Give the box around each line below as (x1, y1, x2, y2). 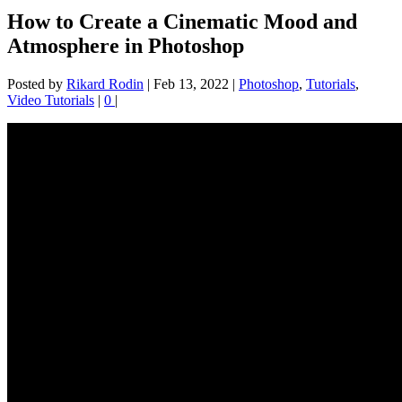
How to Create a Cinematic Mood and (7, 10, 357, 34)
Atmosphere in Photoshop (7, 34, 244, 58)
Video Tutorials (7, 92, 94, 109)
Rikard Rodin (66, 76, 144, 92)
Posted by (7, 76, 66, 92)
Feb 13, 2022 (153, 76, 229, 92)
